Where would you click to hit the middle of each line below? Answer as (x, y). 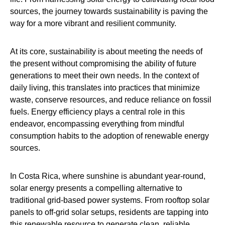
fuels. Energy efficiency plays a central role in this (97, 111)
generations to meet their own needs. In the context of (104, 75)
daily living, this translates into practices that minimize (105, 87)
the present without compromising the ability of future (103, 63)
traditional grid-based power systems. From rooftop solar (110, 200)
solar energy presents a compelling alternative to (96, 188)
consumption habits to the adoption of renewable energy (109, 136)
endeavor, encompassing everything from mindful (97, 124)
